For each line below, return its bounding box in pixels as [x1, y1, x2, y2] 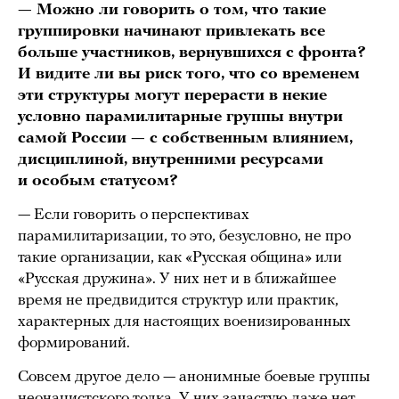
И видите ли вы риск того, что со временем [18, 66, 360, 84]
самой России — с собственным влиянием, [18, 130, 353, 148]
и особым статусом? [18, 173, 178, 191]
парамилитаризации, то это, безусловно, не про [18, 228, 351, 246]
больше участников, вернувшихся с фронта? [18, 45, 366, 62]
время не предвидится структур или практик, [18, 292, 338, 310]
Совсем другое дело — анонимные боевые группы [18, 369, 370, 387]
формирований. [18, 335, 130, 353]
